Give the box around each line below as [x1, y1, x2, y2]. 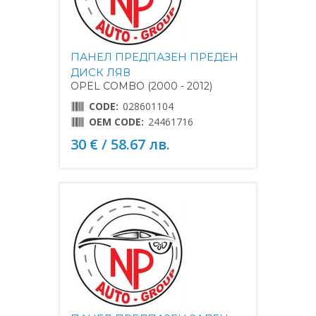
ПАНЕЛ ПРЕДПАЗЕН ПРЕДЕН [71, 49, 238, 63]
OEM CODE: [89, 114, 144, 128]
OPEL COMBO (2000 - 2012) [71, 79, 212, 92]
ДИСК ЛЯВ [71, 65, 130, 79]
